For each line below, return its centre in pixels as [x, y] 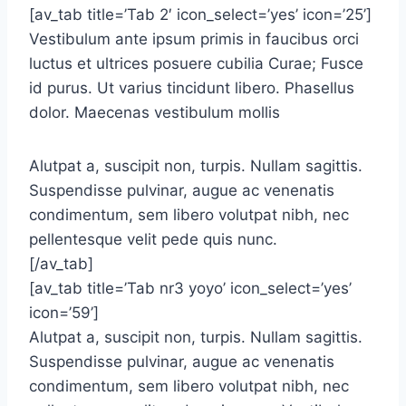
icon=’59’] [64, 313]
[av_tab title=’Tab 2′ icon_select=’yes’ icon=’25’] [200, 14]
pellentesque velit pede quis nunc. [153, 239]
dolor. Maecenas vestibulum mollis [155, 112]
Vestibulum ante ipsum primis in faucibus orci [194, 39]
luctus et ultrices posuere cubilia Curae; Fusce [196, 63]
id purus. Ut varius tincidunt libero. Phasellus [192, 88]
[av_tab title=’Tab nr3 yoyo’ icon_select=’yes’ [190, 288]
